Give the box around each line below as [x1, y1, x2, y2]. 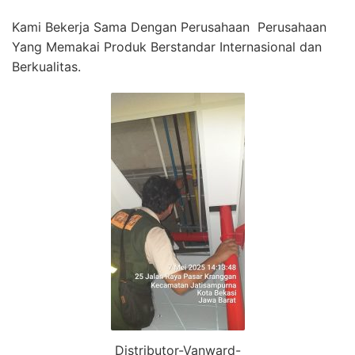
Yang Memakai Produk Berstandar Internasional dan [12, 38, 322, 55]
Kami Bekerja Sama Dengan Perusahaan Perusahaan [12, 18, 326, 35]
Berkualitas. [12, 58, 81, 74]
